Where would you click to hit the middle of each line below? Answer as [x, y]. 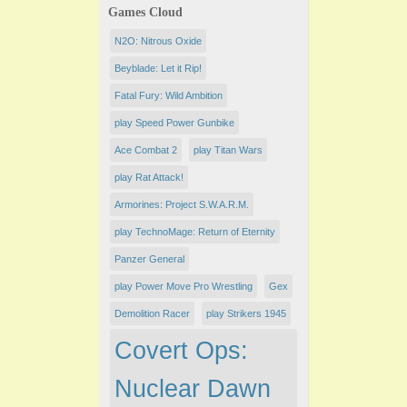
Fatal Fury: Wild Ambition [169, 96]
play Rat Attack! [149, 178]
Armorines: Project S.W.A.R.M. [182, 205]
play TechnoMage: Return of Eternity [195, 232]
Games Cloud [145, 13]
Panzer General [149, 259]
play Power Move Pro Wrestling [184, 287]
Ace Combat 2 [146, 150]
